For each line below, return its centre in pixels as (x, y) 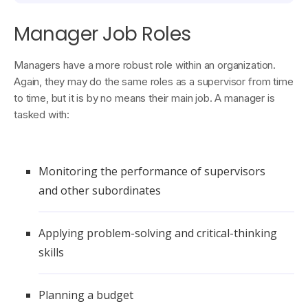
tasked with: (42, 115)
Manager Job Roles (102, 34)
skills (51, 253)
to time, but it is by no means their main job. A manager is (144, 98)
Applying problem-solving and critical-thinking (158, 233)
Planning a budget (86, 295)
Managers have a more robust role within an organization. (145, 65)
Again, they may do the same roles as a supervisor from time (154, 82)
